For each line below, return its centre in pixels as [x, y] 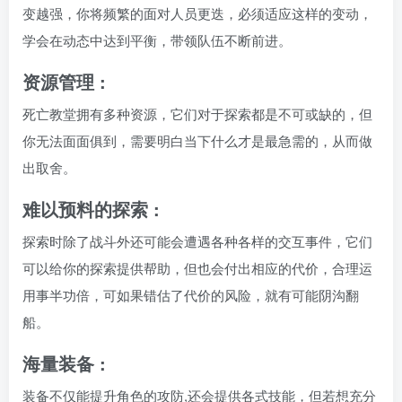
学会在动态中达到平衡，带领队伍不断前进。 [157, 39]
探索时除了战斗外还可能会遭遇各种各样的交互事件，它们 [197, 240]
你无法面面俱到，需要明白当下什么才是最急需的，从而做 [197, 140]
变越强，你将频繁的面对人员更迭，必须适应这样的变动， [197, 13]
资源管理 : [64, 81]
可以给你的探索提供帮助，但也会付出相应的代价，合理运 [197, 267]
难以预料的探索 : [91, 208]
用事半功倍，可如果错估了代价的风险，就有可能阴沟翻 [191, 294]
